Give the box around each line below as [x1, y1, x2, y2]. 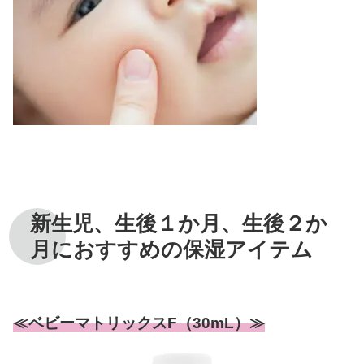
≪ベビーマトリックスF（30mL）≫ [13, 314, 265, 331]
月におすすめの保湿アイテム [29, 236, 313, 262]
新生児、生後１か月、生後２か [29, 210, 327, 236]
